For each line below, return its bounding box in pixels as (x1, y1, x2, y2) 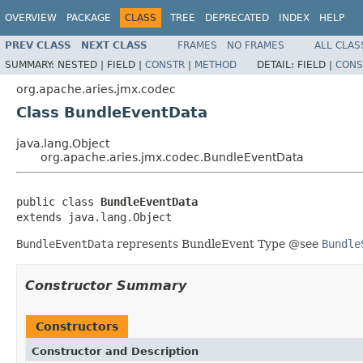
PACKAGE (66, 12, 111, 23)
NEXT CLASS (81, 39, 147, 51)
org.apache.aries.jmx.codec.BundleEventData (41, 150, 304, 164)
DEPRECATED (205, 12, 269, 23)
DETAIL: (257, 58, 297, 70)
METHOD (194, 58, 237, 70)
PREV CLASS (5, 39, 71, 51)
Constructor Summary (25, 277, 186, 293)
